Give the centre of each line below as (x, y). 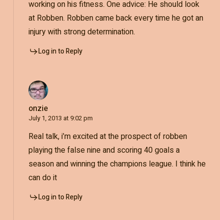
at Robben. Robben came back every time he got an (116, 18)
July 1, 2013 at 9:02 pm (60, 118)
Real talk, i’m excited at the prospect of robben (108, 136)
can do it (42, 178)
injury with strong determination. (82, 32)
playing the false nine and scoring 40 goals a (104, 150)
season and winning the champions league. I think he (117, 164)
